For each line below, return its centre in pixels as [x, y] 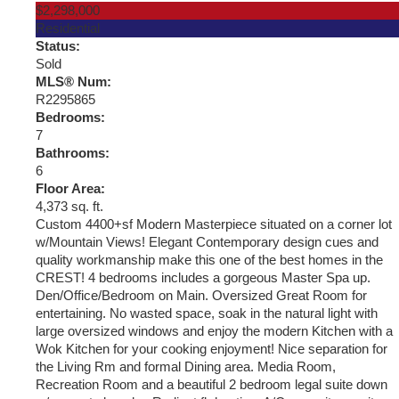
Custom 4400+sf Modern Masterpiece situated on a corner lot [214, 224]
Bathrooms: [73, 153]
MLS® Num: [73, 81]
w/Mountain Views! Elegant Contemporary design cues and [207, 242]
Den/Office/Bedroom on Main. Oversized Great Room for [201, 295]
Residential [68, 28]
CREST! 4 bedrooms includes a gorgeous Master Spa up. [203, 277]
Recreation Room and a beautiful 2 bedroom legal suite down [212, 384]
